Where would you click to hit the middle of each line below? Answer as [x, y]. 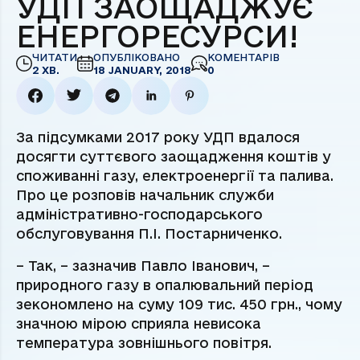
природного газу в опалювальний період [165, 285]
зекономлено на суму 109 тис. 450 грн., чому [179, 305]
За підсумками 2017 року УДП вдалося [158, 137]
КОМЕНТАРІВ [243, 57]
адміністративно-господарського [139, 215]
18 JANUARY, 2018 [142, 70]
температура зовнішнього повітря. [144, 343]
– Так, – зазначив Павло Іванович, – [143, 266]
